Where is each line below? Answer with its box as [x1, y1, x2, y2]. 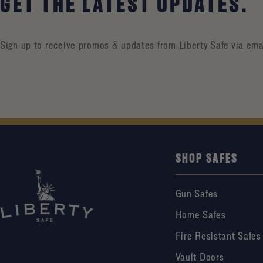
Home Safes [175, 209, 226, 220]
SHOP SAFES [175, 151, 238, 165]
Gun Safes [175, 188, 218, 199]
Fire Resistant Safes [175, 230, 261, 241]
